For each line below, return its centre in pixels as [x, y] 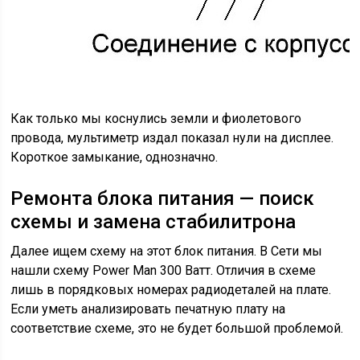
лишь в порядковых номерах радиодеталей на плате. [171, 290]
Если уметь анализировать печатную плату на [148, 309]
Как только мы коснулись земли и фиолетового [156, 119]
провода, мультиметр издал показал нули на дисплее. [172, 138]
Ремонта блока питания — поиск [163, 198]
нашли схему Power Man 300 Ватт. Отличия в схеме [164, 270]
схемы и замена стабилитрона [153, 222]
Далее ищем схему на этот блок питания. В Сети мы [167, 251]
